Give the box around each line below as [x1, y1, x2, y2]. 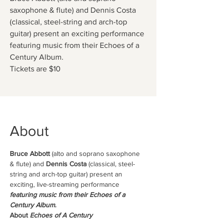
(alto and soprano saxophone [50, 150, 142, 157]
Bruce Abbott [10, 150, 50, 157]
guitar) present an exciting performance [10, 29, 144, 38]
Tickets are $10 [10, 65, 61, 73]
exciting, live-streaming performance [10, 180, 121, 188]
